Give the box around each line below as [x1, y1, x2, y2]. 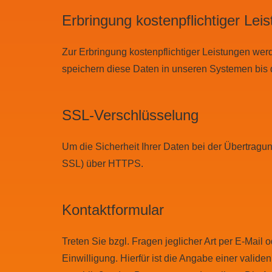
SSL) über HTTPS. [62, 158, 143, 169]
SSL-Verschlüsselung [62, 107, 199, 124]
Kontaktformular [62, 202, 164, 219]
